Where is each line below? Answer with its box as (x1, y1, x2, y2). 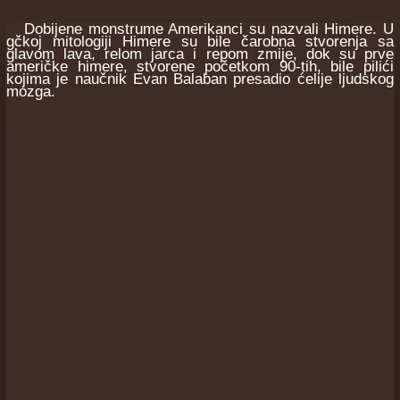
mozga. (6, 83, 55, 100)
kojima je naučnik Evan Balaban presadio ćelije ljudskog (6, 71, 394, 87)
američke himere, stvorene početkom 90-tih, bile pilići (6, 58, 394, 75)
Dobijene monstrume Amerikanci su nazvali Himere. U (6, 21, 394, 37)
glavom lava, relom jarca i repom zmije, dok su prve (6, 46, 394, 62)
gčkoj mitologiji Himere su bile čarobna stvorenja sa (6, 33, 394, 50)
